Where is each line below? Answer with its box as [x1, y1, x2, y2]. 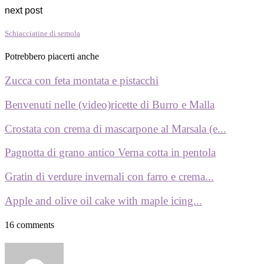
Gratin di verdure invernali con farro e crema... [5, 170, 214, 183]
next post [5, 5, 42, 15]
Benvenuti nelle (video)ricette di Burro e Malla [5, 98, 214, 111]
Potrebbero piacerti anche [5, 51, 99, 61]
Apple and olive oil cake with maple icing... [5, 194, 202, 207]
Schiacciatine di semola [5, 28, 80, 38]
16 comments [5, 220, 54, 230]
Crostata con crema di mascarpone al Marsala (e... [5, 122, 226, 135]
